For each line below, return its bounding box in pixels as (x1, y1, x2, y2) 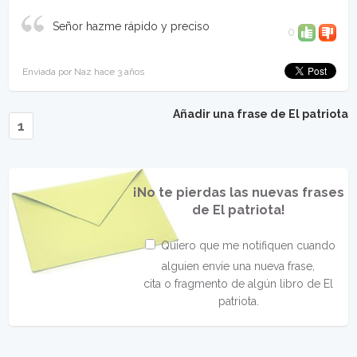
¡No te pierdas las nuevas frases (132, 185, 344, 200)
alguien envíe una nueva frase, (162, 260, 315, 273)
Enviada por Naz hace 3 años (22, 66, 145, 77)
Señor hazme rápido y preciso (53, 20, 210, 33)
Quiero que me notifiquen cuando (157, 239, 335, 252)
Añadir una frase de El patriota (172, 108, 348, 120)
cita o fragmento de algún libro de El (143, 277, 333, 290)
